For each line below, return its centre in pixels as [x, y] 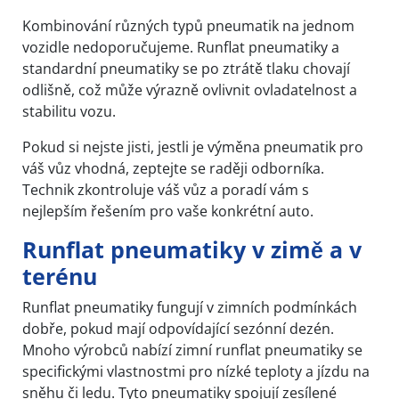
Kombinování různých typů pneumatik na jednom [188, 25]
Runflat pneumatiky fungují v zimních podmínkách [190, 307]
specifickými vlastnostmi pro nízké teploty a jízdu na [196, 371]
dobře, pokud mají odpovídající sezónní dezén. [178, 328]
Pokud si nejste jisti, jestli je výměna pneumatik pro [193, 147]
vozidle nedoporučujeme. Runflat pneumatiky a [181, 47]
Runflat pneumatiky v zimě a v [192, 249]
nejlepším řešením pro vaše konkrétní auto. [168, 211]
